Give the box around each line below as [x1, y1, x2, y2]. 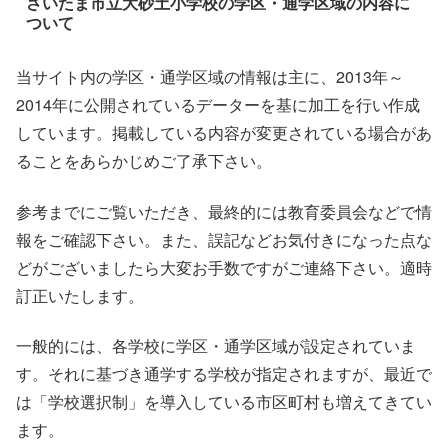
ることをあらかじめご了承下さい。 [16, 149, 272, 173]
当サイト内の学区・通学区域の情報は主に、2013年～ [16, 65, 404, 89]
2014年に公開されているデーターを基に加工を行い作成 [16, 93, 420, 117]
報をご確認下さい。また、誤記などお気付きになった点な [16, 227, 432, 251]
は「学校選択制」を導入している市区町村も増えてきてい [16, 389, 432, 413]
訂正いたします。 [16, 283, 144, 307]
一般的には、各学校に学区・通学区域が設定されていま [16, 333, 416, 357]
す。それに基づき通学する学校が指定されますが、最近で [16, 361, 432, 385]
